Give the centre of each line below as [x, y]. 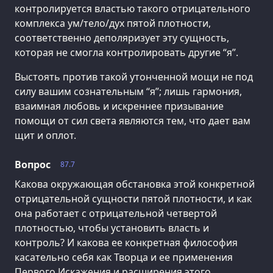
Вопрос [33, 164]
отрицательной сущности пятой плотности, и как [133, 198]
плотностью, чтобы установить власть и [112, 228]
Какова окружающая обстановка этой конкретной [135, 184]
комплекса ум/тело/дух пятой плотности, [113, 23]
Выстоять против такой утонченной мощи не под [134, 76]
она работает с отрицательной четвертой [116, 213]
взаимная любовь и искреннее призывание [119, 106]
